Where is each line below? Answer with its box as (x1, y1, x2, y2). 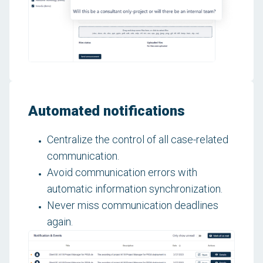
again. (47, 215, 73, 228)
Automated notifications (28, 102, 185, 119)
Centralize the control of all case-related (47, 133, 228, 146)
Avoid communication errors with (47, 166, 197, 178)
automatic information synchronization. (47, 182, 222, 195)
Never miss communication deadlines (47, 198, 218, 211)
